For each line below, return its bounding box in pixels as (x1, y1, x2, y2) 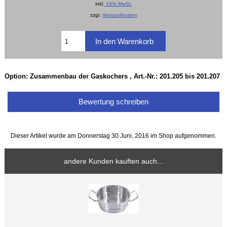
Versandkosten (102, 12, 137, 18)
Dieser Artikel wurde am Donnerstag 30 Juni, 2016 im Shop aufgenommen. (11, 132, 216, 139)
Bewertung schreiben (77, 97, 150, 106)
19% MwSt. (104, 1, 132, 7)
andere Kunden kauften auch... (64, 157, 163, 166)
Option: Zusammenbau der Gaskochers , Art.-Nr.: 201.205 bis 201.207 (5, 72, 220, 80)
